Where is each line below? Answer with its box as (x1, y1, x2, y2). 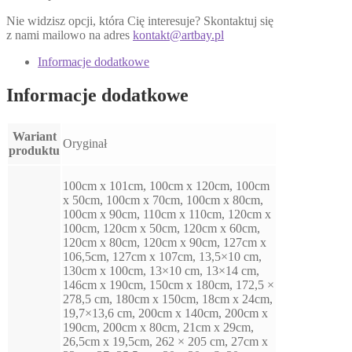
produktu (9, 144, 60, 158)
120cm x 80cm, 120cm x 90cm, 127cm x (63, 236, 266, 250)
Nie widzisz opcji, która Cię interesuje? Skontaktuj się (6, 14, 273, 28)
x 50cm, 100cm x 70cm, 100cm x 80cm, (63, 193, 263, 207)
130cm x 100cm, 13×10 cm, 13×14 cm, (63, 264, 259, 278)
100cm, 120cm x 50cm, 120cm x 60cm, (63, 222, 260, 236)
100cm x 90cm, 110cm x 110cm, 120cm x (63, 207, 271, 222)
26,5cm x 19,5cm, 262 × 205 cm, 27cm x (63, 335, 268, 349)
